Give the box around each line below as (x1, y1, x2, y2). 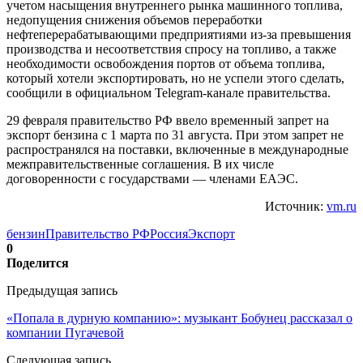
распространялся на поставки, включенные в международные (6, 142, 348, 156)
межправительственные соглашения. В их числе (6, 156, 274, 171)
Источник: (265, 199, 327, 213)
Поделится (6, 255, 69, 270)
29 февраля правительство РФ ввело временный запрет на (6, 113, 329, 127)
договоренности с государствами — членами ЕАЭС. (6, 171, 298, 186)
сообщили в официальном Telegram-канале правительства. (6, 85, 331, 100)
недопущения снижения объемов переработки (6, 12, 263, 27)
